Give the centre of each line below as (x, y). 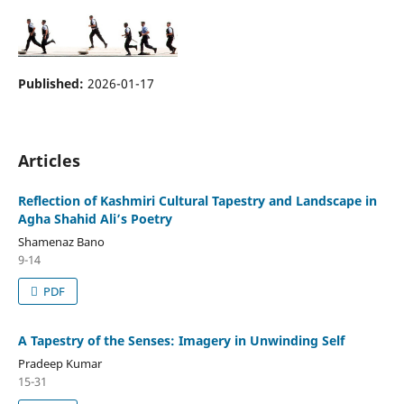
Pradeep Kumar (60, 363)
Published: (52, 83)
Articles (49, 160)
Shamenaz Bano (61, 241)
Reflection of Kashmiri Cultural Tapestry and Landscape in (197, 200)
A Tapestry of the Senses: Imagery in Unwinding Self (181, 340)
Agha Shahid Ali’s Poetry (95, 218)
